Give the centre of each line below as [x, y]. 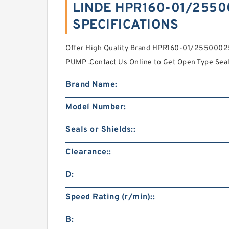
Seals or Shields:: [100, 130]
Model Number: [96, 107]
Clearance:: [88, 152]
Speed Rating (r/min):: [110, 197]
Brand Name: [91, 85]
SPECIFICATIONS [125, 25]
